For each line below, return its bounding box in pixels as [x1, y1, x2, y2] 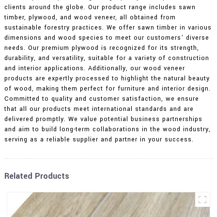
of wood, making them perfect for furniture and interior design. [4, 84, 211, 93]
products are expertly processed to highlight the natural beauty [4, 74, 210, 83]
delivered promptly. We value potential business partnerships [4, 114, 202, 124]
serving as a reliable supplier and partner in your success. [4, 135, 194, 144]
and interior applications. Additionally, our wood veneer [4, 63, 185, 73]
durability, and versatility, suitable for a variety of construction [4, 53, 209, 62]
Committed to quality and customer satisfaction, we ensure [4, 94, 199, 103]
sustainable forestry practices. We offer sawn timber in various [4, 23, 212, 32]
